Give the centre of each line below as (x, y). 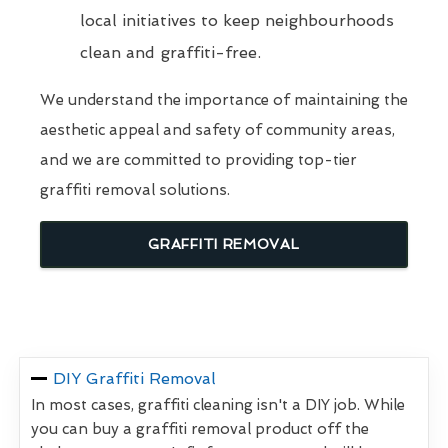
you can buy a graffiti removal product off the (200, 429)
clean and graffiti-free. (170, 53)
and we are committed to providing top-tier (198, 160)
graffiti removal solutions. (135, 190)
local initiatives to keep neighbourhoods (237, 21)
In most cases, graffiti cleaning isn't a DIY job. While (218, 405)
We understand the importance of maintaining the (224, 100)
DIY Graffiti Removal (135, 379)
